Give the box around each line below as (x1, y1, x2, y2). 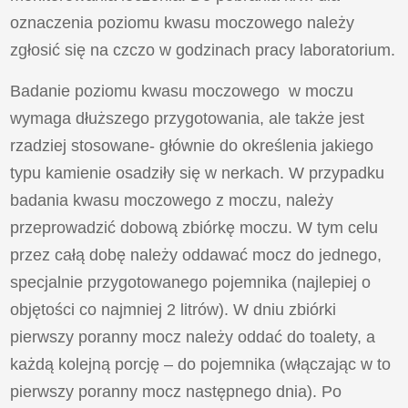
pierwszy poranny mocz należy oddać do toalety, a (10, 328, 376, 347)
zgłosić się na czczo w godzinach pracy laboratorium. (10, 41, 396, 60)
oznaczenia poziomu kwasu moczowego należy (10, 14, 355, 33)
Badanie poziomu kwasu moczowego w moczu (10, 82, 354, 101)
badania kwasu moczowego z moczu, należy (10, 191, 334, 210)
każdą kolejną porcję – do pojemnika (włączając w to (10, 355, 392, 374)
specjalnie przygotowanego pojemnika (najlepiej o (10, 273, 372, 292)
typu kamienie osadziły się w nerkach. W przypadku (10, 164, 385, 183)
